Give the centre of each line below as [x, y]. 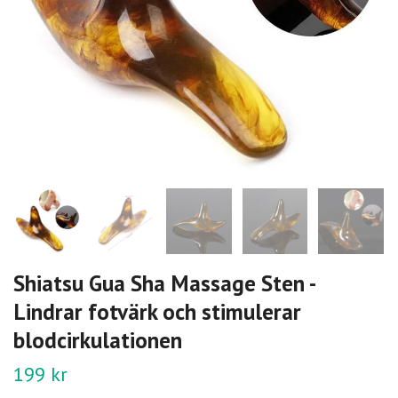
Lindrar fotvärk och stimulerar [157, 311]
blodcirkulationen [98, 339]
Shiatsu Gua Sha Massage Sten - [164, 283]
